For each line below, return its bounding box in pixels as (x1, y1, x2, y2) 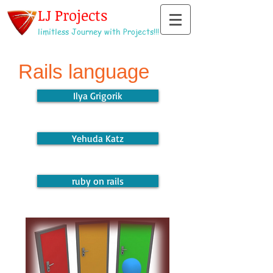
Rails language (18, 60, 149, 83)
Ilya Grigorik (73, 90, 122, 102)
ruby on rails (72, 175, 124, 187)
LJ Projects (38, 5, 107, 25)
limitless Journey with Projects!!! (38, 26, 159, 37)
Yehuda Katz (72, 132, 124, 144)
